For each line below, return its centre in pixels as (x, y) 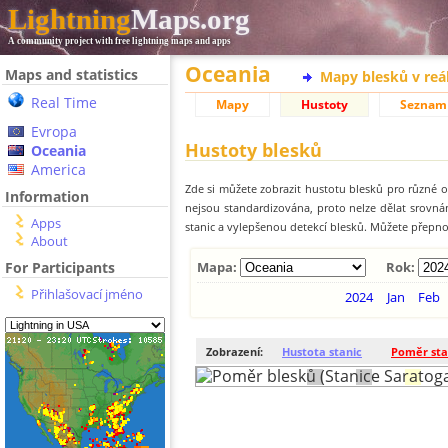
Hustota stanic (322, 352)
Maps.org (190, 19)
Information (47, 196)
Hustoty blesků (253, 150)
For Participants (60, 267)
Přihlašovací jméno (87, 294)
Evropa (54, 131)
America (58, 169)
